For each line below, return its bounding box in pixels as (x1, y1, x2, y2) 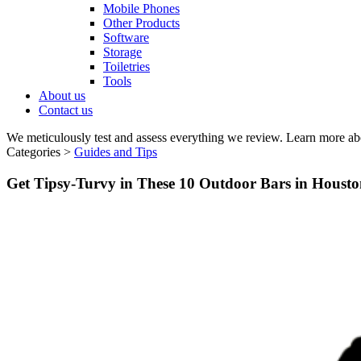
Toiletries (103, 60, 150, 73)
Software (103, 31, 149, 44)
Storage (103, 45, 142, 59)
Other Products (103, 16, 180, 30)
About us (39, 89, 85, 102)
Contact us (39, 103, 93, 117)
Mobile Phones (103, 2, 180, 15)
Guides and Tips (74, 145, 157, 159)
